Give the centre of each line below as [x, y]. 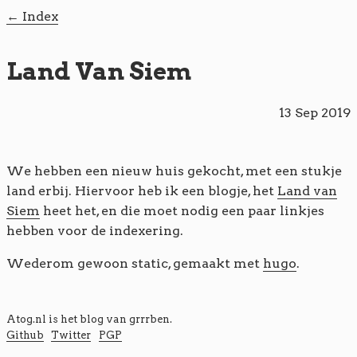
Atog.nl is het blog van [68, 319]
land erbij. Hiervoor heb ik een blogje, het [142, 191]
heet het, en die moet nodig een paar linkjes [182, 211]
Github [25, 335]
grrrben [149, 319]
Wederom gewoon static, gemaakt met [135, 263]
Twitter [71, 335]
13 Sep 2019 [315, 113]
